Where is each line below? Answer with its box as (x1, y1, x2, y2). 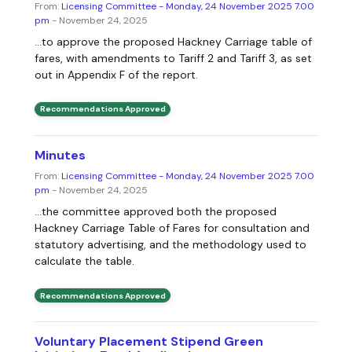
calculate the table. (35, 254, 134, 268)
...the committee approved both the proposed (35, 204, 277, 218)
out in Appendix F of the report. (35, 67, 198, 82)
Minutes (35, 147, 86, 163)
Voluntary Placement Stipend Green (35, 333, 263, 350)
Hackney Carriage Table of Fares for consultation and (35, 221, 310, 235)
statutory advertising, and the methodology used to (35, 237, 306, 251)
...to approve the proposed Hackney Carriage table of (35, 34, 312, 49)
